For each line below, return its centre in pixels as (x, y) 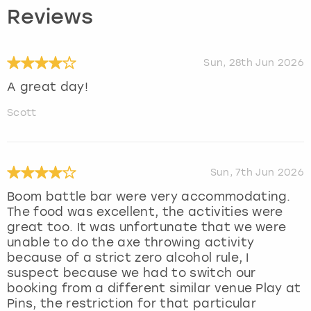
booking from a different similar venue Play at (154, 288)
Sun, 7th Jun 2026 (257, 172)
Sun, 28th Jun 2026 (254, 62)
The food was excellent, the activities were (145, 211)
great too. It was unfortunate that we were (147, 227)
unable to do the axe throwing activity (131, 242)
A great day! (48, 86)
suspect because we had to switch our (132, 272)
